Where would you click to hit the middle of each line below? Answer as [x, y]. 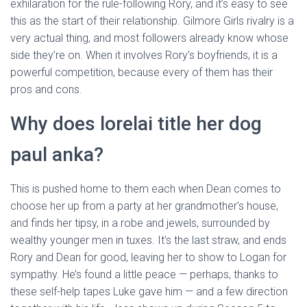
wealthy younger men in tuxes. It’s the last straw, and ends [148, 240]
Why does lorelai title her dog [136, 124]
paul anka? [57, 155]
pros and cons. [46, 89]
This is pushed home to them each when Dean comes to [146, 189]
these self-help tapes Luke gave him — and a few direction [149, 292]
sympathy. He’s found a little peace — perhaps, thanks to [144, 274]
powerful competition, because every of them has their [142, 72]
